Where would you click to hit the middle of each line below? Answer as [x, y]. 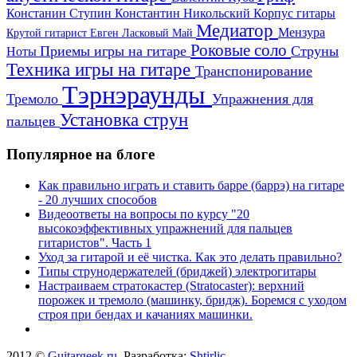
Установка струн [124, 120]
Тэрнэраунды [137, 95]
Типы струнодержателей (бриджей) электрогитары [177, 271]
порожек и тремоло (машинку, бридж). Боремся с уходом [192, 300]
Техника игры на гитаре [101, 70]
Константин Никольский [184, 14]
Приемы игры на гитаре [115, 51]
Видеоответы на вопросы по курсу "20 [144, 214]
